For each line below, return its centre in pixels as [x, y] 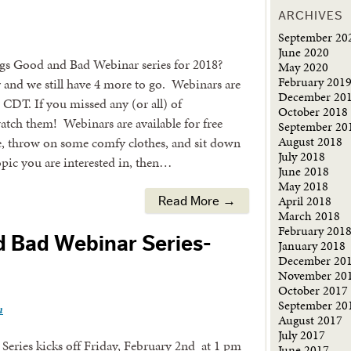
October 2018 [313, 112]
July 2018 [302, 156]
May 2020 [304, 67]
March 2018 [309, 216]
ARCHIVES [311, 16]
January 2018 [312, 246]
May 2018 [304, 186]
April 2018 [305, 201]
